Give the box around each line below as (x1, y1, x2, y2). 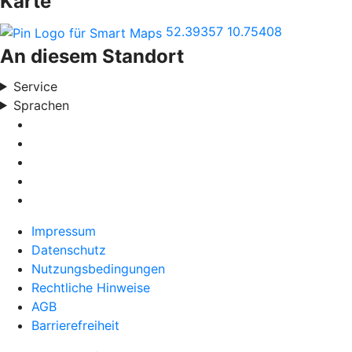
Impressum (31, 222, 96, 239)
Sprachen (13, 97, 69, 113)
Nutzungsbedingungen (31, 260, 165, 277)
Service (13, 78, 57, 94)
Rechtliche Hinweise (31, 279, 150, 295)
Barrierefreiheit (31, 317, 119, 333)
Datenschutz (31, 241, 106, 258)
